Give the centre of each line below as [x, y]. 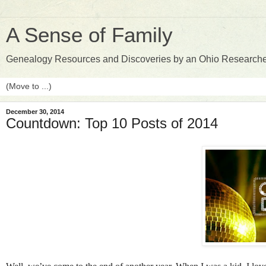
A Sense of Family [89, 35]
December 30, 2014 [35, 112]
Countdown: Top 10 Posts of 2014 [112, 123]
